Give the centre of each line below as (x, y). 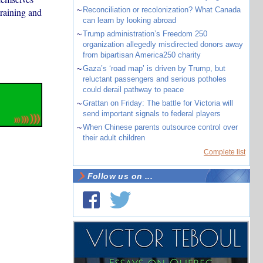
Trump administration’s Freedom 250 (145, 34)
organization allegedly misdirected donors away (163, 44)
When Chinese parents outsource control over (160, 127)
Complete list (225, 152)
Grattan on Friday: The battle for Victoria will (158, 103)
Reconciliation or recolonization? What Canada (161, 10)
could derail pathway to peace (133, 90)
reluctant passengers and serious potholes (154, 79)
